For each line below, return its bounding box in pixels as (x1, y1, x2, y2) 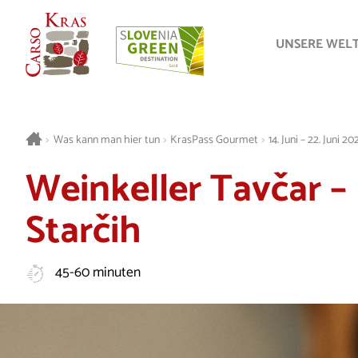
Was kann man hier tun (53, 130, 160, 149)
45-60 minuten (54, 261, 141, 285)
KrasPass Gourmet (169, 130, 258, 149)
